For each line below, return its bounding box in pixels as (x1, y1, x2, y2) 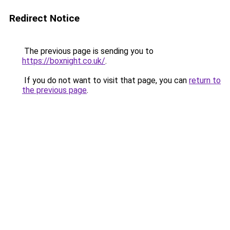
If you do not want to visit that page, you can (22, 75, 189, 85)
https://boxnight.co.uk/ (22, 56, 105, 66)
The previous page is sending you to (22, 46, 154, 56)
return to (189, 75, 221, 85)
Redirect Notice (9, 12, 80, 24)
